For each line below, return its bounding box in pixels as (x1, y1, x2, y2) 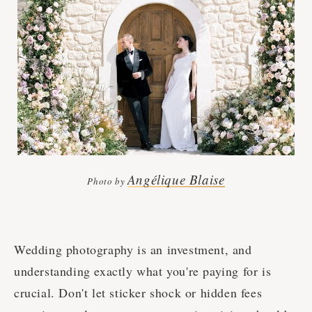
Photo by (87, 175, 127, 188)
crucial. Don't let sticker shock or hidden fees (14, 284, 263, 302)
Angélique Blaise (127, 171, 225, 189)
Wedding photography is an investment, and (14, 241, 252, 258)
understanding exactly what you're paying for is (14, 263, 272, 280)
